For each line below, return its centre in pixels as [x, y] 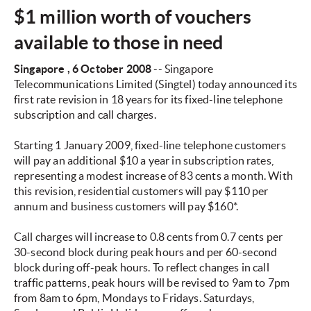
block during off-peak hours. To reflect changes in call [142, 268]
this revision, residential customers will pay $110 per [141, 191]
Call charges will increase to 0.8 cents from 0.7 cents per [149, 237]
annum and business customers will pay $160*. [126, 207]
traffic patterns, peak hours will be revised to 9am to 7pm [152, 283]
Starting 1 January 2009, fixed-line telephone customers [150, 145]
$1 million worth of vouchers [133, 17]
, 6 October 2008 [109, 69]
